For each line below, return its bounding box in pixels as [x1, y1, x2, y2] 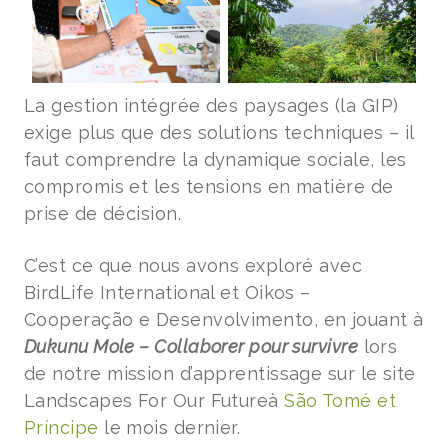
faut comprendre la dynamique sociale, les [24, 149, 407, 170]
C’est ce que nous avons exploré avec [24, 255, 363, 276]
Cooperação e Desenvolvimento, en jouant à [24, 309, 424, 330]
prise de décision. [24, 203, 182, 224]
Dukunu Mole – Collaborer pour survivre [24, 336, 359, 357]
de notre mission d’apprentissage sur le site [24, 363, 416, 384]
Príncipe [24, 417, 99, 438]
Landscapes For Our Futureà [24, 390, 285, 411]
